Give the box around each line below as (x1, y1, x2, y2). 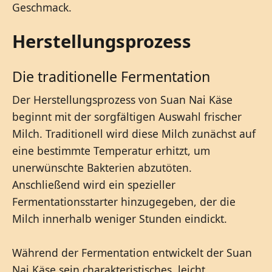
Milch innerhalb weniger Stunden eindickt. (12, 211, 227, 226)
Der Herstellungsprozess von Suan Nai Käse (12, 92, 233, 107)
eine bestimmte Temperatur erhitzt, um (12, 143, 210, 158)
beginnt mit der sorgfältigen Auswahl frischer (12, 109, 242, 124)
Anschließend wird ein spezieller (12, 177, 175, 192)
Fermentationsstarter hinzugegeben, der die (12, 194, 236, 209)
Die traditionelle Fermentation (12, 66, 210, 86)
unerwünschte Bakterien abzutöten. (12, 160, 192, 175)
